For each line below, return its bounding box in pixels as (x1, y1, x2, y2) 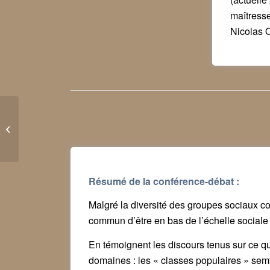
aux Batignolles (21, 136, 75, 147)
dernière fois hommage (21, 123, 101, 134)
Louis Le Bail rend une (21, 110, 99, 122)
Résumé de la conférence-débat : (89, 174, 239, 188)
